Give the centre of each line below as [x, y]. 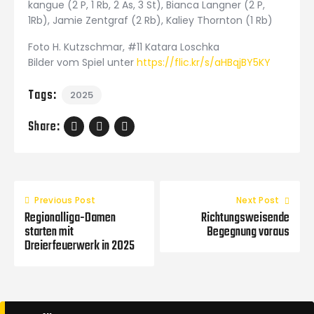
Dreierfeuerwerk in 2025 [80, 247]
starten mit [49, 233]
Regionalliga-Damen [70, 219]
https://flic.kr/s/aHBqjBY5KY [204, 62]
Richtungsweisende [245, 219]
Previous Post [65, 200]
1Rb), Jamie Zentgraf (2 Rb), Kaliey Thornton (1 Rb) [150, 21]
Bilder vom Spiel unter [82, 62]
